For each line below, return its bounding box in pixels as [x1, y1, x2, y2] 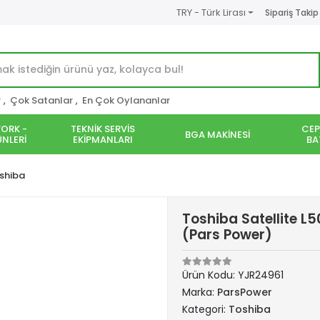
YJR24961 [238, 268, 284, 282]
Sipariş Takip [264, 6, 319, 19]
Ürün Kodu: [182, 268, 238, 282]
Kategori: [182, 302, 229, 316]
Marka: [182, 285, 217, 299]
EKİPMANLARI [73, 133, 133, 146]
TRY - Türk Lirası [176, 6, 246, 19]
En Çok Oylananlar [82, 94, 170, 107]
